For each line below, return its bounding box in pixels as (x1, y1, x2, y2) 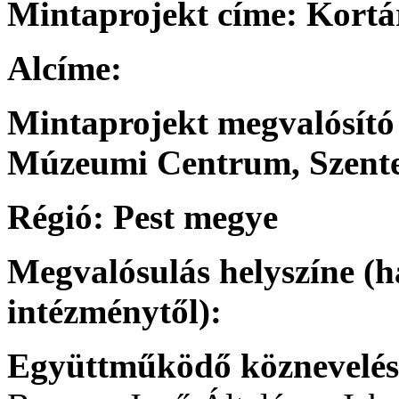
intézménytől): (7, 291, 222, 330)
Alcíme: (7, 48, 122, 87)
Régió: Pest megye (7, 197, 278, 236)
